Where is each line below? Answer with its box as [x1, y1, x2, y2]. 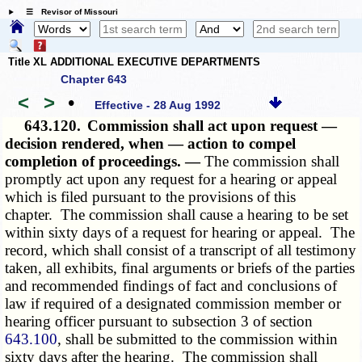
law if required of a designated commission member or [5, 295, 342, 313]
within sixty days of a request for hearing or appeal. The [5, 224, 356, 242]
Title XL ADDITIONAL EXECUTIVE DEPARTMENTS [8, 55, 260, 68]
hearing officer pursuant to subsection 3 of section [5, 313, 314, 330]
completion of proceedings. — [5, 153, 205, 170]
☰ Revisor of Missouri [17, 7, 118, 17]
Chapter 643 [61, 73, 127, 86]
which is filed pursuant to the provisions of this [5, 188, 297, 206]
